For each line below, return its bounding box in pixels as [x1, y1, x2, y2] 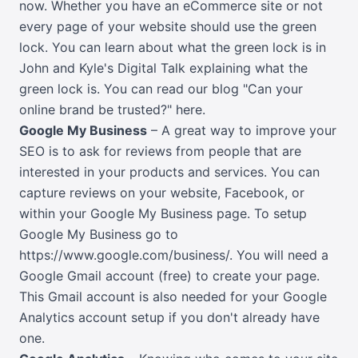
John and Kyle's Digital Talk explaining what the [19, 60, 308, 77]
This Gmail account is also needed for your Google [19, 288, 327, 305]
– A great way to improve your [147, 122, 336, 139]
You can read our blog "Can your [104, 81, 303, 97]
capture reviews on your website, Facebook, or [19, 185, 304, 201]
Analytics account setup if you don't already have [19, 309, 320, 326]
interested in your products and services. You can [19, 164, 320, 181]
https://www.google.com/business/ [19, 247, 229, 264]
